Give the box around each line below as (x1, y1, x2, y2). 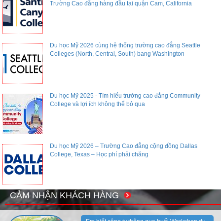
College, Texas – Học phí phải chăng (49, 151, 148, 158)
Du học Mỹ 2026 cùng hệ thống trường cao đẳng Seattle (49, 42, 200, 49)
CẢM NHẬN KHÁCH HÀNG (10, 190, 121, 201)
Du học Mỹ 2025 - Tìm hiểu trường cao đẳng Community (49, 92, 200, 100)
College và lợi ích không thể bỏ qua (49, 101, 145, 108)
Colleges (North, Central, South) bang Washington (49, 50, 184, 58)
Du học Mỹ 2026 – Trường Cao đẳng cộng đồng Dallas (49, 143, 197, 150)
